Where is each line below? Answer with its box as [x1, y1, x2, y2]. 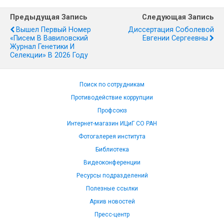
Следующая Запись [142, 13, 214, 21]
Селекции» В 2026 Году [10, 51, 88, 59]
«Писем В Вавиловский [10, 34, 88, 42]
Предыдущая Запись [10, 13, 87, 21]
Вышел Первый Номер [16, 25, 91, 34]
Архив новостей [89, 198, 135, 205]
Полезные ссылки [86, 185, 138, 192]
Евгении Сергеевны [142, 34, 208, 42]
